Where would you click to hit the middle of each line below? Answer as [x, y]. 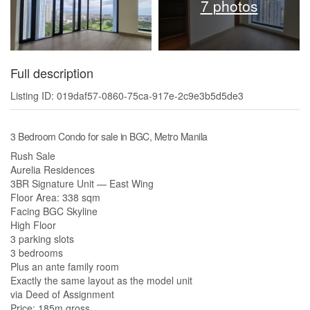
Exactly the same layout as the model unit [101, 281]
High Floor [33, 225]
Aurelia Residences [53, 170]
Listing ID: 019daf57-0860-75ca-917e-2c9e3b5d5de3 [127, 96]
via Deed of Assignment [62, 294]
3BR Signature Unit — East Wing [82, 184]
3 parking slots [42, 239]
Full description [52, 73]
